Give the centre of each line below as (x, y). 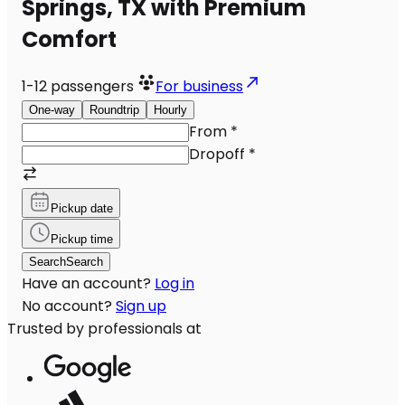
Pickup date (82, 208)
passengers (94, 86)
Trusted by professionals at (104, 328)
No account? (67, 306)
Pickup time (82, 239)
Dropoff (217, 154)
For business (199, 86)
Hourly (170, 109)
